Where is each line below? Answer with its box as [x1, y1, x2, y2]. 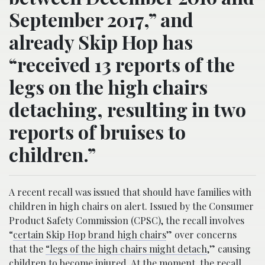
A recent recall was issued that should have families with [9, 186, 251, 199]
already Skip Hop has [9, 29, 193, 55]
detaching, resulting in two [9, 96, 246, 122]
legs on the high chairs [9, 74, 208, 100]
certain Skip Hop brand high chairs [13, 228, 166, 241]
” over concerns [166, 228, 237, 241]
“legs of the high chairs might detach [46, 243, 207, 256]
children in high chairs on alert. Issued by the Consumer [9, 200, 254, 213]
